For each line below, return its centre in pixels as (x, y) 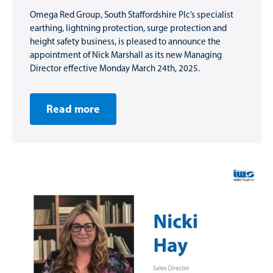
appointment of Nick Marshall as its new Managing (126, 55)
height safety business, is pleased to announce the (125, 41)
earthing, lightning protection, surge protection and (128, 28)
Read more (73, 109)
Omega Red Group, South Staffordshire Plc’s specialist (132, 15)
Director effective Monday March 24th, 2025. (115, 68)
